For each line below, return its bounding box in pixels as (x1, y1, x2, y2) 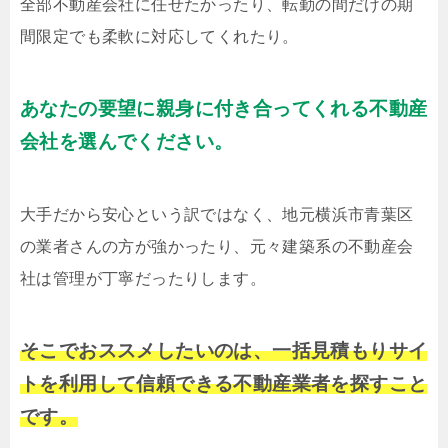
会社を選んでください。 (20, 130, 234, 152)
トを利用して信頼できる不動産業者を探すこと (20, 372, 428, 394)
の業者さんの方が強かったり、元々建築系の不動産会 (20, 237, 414, 255)
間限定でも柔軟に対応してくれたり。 (20, 27, 299, 45)
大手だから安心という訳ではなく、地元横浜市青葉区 (20, 205, 414, 223)
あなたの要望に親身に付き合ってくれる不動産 (20, 97, 428, 119)
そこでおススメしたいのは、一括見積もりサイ (20, 339, 428, 361)
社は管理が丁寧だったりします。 (20, 269, 266, 287)
